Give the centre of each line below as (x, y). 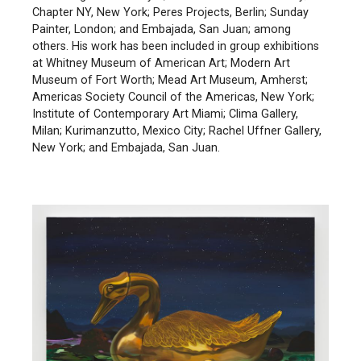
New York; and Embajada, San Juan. (126, 147)
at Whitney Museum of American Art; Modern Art (161, 63)
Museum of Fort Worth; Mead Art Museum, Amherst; (170, 80)
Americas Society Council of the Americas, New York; (173, 97)
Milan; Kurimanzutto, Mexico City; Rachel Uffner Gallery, (177, 131)
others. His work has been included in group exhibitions (176, 46)
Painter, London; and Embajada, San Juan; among (162, 29)
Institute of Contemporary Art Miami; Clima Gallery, (165, 114)
